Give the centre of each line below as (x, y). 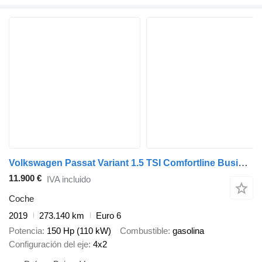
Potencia (25, 231)
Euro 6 (108, 215)
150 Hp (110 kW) (79, 231)
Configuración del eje (49, 244)
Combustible (144, 231)
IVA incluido (69, 180)
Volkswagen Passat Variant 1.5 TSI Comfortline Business (243, 163)
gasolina (188, 231)
